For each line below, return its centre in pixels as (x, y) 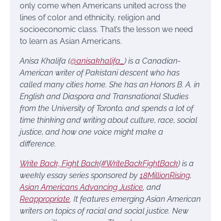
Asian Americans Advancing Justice (81, 187)
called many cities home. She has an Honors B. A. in (110, 85)
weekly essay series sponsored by (80, 176)
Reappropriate (45, 199)
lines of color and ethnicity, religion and (90, 18)
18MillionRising (165, 176)
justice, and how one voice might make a (92, 132)
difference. (38, 144)
